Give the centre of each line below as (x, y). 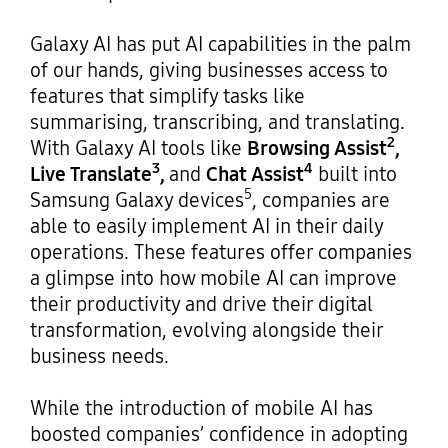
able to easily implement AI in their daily (206, 225)
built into (354, 173)
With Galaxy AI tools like (138, 147)
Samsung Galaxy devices (136, 199)
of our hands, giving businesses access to (208, 69)
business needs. (99, 355)
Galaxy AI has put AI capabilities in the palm (220, 43)
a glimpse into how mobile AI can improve (213, 277)
